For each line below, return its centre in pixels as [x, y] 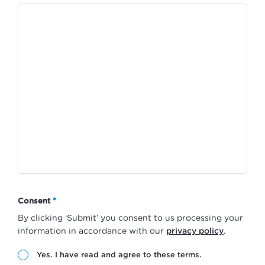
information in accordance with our [92, 230]
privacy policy [195, 230]
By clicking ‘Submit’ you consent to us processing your [130, 217]
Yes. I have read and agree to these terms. [119, 254]
